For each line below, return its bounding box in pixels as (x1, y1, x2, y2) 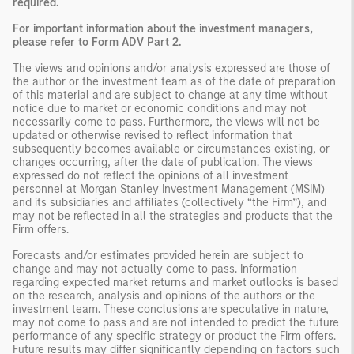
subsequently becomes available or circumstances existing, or (13, 141, 330, 156)
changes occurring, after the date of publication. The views (13, 155, 313, 169)
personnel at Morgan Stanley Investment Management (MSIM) (13, 182, 325, 196)
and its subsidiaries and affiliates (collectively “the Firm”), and (13, 195, 326, 209)
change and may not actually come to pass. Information (13, 262, 297, 276)
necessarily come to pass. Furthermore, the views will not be (13, 115, 320, 129)
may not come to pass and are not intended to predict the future (13, 315, 339, 330)
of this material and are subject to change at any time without (13, 88, 328, 102)
